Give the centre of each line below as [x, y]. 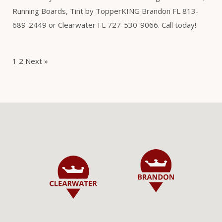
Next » [37, 61]
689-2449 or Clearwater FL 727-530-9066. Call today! [104, 25]
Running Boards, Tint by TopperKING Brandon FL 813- [106, 11]
